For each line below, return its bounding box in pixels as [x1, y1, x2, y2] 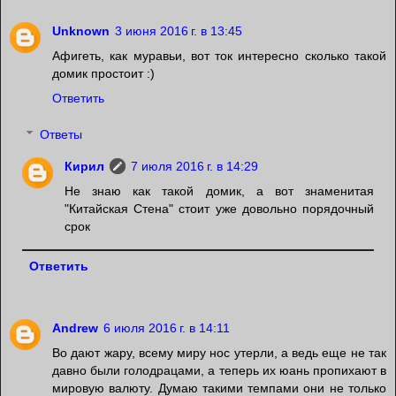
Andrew [52, 321, 98, 336]
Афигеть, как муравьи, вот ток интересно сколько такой [52, 48, 386, 63]
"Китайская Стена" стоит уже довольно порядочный [65, 202, 374, 217]
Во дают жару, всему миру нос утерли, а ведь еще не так [52, 346, 386, 361]
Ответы [40, 127, 83, 142]
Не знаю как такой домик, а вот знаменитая [65, 184, 374, 199]
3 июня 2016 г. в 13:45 [115, 23, 242, 38]
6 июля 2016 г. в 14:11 [103, 321, 230, 336]
